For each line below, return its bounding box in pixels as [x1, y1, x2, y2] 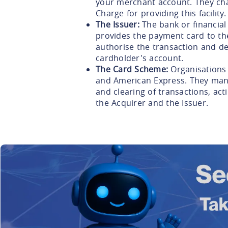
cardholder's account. [96, 52, 184, 64]
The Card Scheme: [96, 64, 168, 75]
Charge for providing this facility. [96, 8, 226, 19]
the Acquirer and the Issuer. [96, 97, 208, 109]
